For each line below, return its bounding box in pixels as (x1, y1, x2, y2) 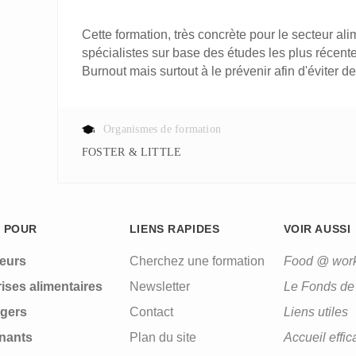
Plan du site (129, 331, 196, 344)
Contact (129, 305, 173, 319)
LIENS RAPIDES (129, 222, 220, 235)
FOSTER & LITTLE (88, 146, 182, 158)
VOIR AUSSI (283, 222, 351, 235)
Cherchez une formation (129, 254, 265, 268)
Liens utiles (283, 305, 348, 319)
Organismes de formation (103, 123, 222, 135)
